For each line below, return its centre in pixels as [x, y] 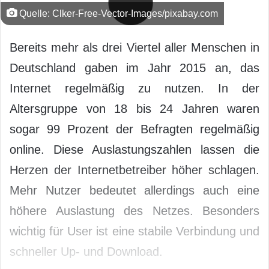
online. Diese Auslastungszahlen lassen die [134, 149]
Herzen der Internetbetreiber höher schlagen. [134, 170]
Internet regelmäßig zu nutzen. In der [134, 88]
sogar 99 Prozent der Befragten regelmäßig [134, 129]
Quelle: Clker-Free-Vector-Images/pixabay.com [117, 13]
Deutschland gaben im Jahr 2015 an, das [134, 68]
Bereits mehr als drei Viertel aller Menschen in [134, 47]
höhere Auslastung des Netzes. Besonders [134, 210]
